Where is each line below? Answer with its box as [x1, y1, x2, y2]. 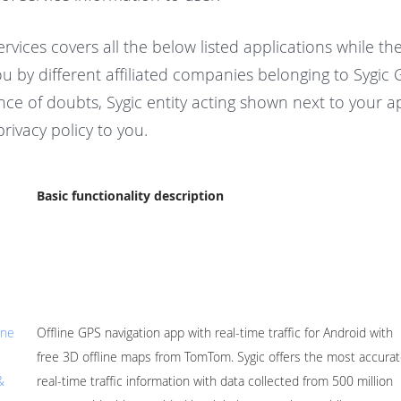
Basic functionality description [36, 187, 224, 204]
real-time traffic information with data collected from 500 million [36, 372, 393, 389]
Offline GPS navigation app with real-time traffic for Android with [36, 324, 393, 341]
